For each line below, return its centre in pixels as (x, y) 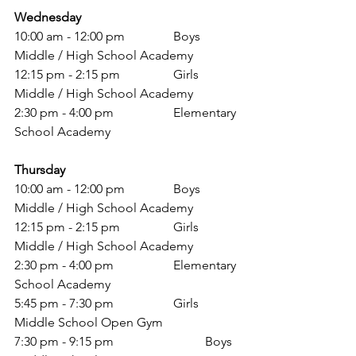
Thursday (40, 170)
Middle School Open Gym (90, 322)
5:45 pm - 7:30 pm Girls (66, 303)
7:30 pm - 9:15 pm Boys (64, 341)
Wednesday (48, 17)
